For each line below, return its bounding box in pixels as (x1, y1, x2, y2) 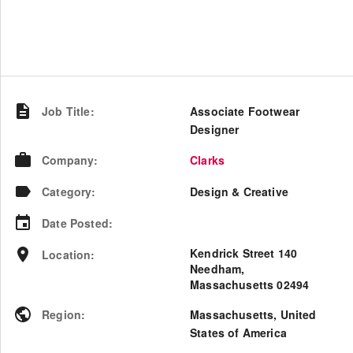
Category (42, 184, 92, 199)
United (280, 307, 317, 322)
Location (42, 247, 91, 262)
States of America (190, 325, 287, 340)
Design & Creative (190, 184, 288, 199)
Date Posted (42, 215, 109, 231)
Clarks (190, 152, 225, 168)
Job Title (42, 103, 91, 119)
